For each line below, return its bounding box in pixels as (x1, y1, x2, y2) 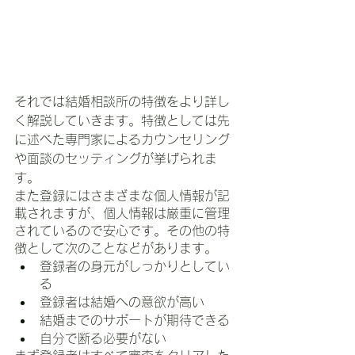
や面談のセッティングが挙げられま (14, 151, 217, 165)
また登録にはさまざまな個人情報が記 (14, 189, 230, 202)
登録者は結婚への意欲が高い (40, 295, 204, 308)
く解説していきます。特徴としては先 (14, 113, 230, 127)
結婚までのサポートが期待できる (40, 313, 230, 326)
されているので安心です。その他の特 (14, 223, 230, 237)
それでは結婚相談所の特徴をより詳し (14, 94, 230, 108)
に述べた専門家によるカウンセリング (14, 132, 230, 146)
